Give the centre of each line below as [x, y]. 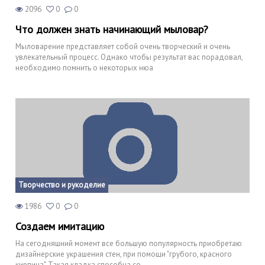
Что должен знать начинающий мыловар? [112, 29]
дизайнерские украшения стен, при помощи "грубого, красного [124, 254]
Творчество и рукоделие [62, 185]
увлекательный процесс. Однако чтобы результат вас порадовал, [129, 57]
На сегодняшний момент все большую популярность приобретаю [129, 243]
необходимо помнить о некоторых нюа [84, 67]
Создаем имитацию [60, 226]
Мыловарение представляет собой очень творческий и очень [123, 46]
